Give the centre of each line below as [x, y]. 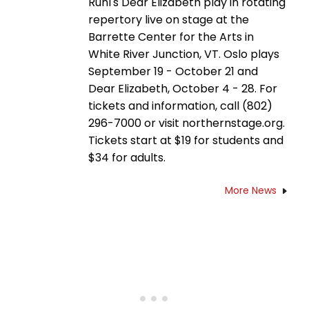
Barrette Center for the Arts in [171, 37]
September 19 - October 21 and [173, 71]
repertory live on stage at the [169, 19]
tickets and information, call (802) [180, 106]
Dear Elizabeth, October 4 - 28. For [183, 88]
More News [251, 190]
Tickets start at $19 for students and [186, 140]
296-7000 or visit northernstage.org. [187, 123]
